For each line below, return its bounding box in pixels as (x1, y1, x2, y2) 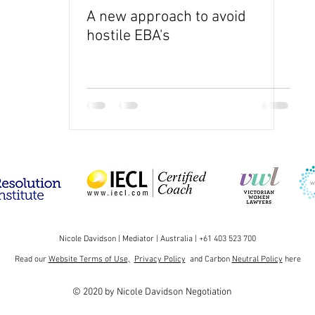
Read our (14, 255, 49, 264)
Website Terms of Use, (48, 255, 130, 264)
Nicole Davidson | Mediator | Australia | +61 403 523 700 (59, 234, 256, 244)
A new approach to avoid (86, 8, 246, 27)
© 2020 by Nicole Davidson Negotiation (72, 286, 232, 298)
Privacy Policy (134, 255, 186, 264)
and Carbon (185, 255, 232, 264)
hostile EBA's (86, 27, 170, 46)
